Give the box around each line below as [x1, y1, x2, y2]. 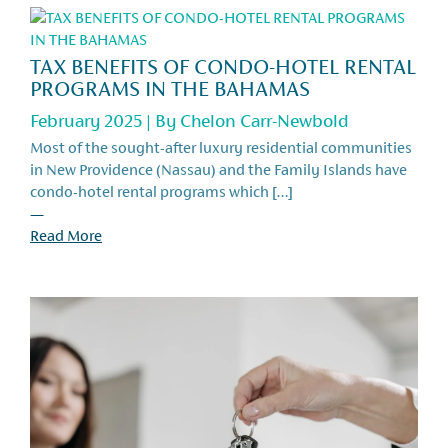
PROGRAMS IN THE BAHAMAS [30, 76, 310, 101]
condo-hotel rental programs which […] [30, 182, 293, 200]
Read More [30, 226, 102, 244]
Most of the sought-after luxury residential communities [30, 138, 412, 156]
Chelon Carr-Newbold [180, 109, 349, 131]
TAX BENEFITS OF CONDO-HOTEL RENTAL [30, 54, 416, 79]
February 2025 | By [30, 109, 180, 131]
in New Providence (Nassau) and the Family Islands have [30, 160, 407, 178]
